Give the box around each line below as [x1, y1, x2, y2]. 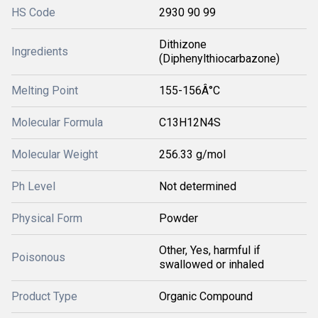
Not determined [159, 180, 236, 194]
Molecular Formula [11, 116, 103, 130]
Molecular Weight [11, 148, 98, 162]
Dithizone [159, 38, 207, 52]
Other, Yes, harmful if [159, 243, 261, 258]
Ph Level [11, 180, 55, 194]
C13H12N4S [159, 116, 221, 130]
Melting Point [11, 84, 78, 98]
